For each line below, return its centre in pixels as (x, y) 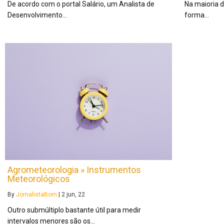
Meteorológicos (39, 179)
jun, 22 (76, 195)
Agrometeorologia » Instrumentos (74, 170)
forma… (196, 15)
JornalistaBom (36, 195)
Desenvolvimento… (37, 15)
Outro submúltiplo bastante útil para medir (74, 210)
